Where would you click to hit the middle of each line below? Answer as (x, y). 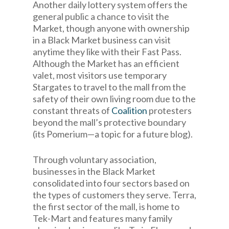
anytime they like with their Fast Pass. (107, 52)
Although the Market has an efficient (106, 63)
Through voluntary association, (95, 159)
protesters (169, 110)
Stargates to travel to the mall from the (109, 87)
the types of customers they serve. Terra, (114, 195)
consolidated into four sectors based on (111, 183)
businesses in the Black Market (94, 171)
